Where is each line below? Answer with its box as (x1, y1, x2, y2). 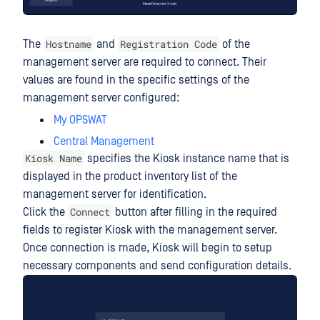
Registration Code (120, 37, 217, 51)
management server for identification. (23, 188, 206, 201)
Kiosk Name (25, 151, 82, 166)
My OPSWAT (54, 114, 107, 127)
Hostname (46, 37, 91, 51)
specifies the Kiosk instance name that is (84, 152, 289, 166)
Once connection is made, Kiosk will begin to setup (23, 241, 272, 255)
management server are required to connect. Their (23, 56, 266, 69)
